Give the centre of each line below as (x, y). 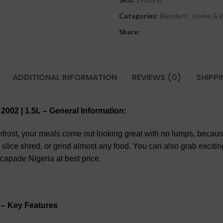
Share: (129, 32)
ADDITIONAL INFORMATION (64, 77)
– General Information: (84, 111)
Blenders (174, 16)
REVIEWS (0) (156, 77)
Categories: (139, 16)
